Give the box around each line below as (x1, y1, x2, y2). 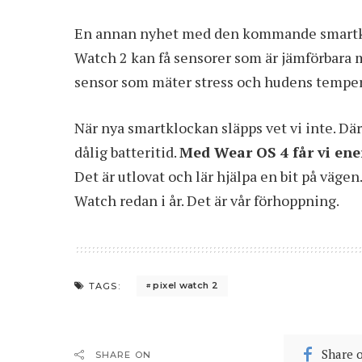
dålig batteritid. (74, 141, 179, 162)
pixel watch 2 (153, 280, 219, 291)
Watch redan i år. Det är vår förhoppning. (74, 190, 339, 210)
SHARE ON (95, 348, 151, 360)
